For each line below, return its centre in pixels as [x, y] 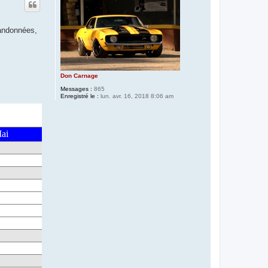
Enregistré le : [79, 96]
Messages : [76, 89]
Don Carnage [79, 75]
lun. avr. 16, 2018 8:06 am [136, 96]
